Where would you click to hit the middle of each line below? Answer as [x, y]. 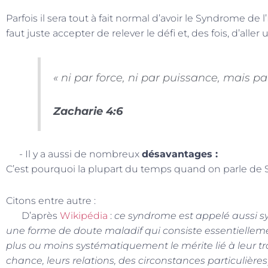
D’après [33, 216]
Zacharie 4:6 [88, 111]
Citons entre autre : [51, 201]
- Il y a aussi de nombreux [74, 154]
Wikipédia [84, 216]
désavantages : [180, 154]
